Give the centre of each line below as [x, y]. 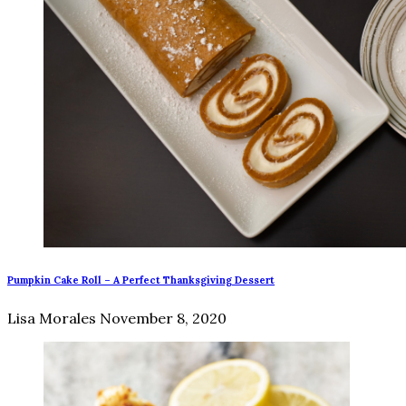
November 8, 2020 [163, 319]
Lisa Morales [52, 319]
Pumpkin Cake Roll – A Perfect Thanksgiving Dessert [141, 280]
